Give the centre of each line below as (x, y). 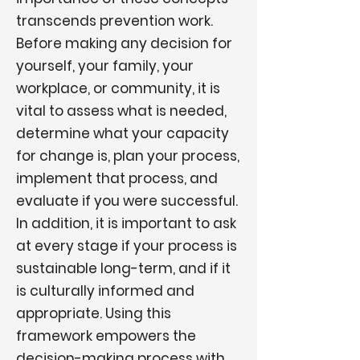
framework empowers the (106, 336)
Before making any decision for (124, 43)
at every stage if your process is (127, 246)
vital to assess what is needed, (121, 111)
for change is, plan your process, (128, 156)
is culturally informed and (105, 291)
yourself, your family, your (105, 66)
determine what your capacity (123, 133)
